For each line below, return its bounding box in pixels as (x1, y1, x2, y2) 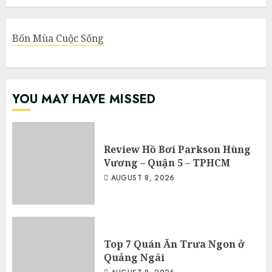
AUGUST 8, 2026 (108, 172, 175, 184)
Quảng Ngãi (104, 251, 165, 265)
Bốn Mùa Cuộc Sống (12, 32, 104, 46)
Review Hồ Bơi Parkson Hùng (104, 143, 251, 157)
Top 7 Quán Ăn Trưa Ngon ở (104, 237, 245, 251)
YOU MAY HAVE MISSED (12, 90, 155, 109)
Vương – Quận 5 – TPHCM (104, 156, 230, 170)
